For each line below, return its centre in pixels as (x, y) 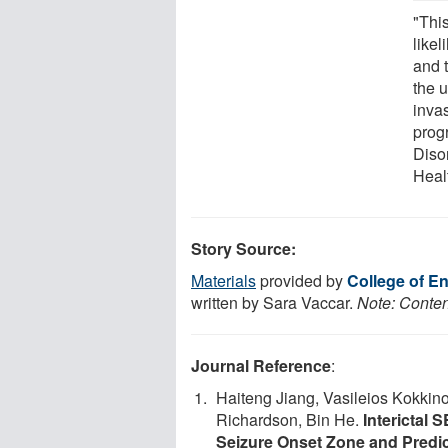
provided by (301, 280)
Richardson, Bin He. (289, 419)
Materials (223, 280)
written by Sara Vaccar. (274, 302)
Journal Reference (261, 365)
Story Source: (243, 248)
